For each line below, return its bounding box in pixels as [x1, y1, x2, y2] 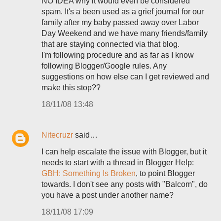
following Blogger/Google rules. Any [41, 62, 167, 70]
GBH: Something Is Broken [41, 169, 136, 178]
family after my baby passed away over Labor [41, 18, 199, 27]
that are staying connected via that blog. [41, 40, 180, 48]
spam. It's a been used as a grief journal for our [41, 7, 204, 16]
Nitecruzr [41, 131, 73, 139]
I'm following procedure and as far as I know [41, 51, 194, 59]
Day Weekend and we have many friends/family [41, 29, 208, 37]
